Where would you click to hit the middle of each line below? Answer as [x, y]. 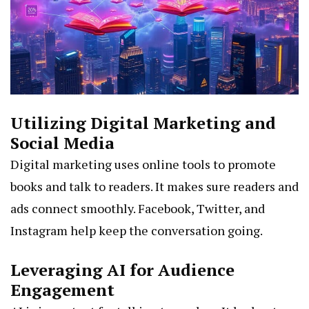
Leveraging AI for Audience [122, 270]
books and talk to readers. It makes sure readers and [154, 187]
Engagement [62, 290]
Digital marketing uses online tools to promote [143, 165]
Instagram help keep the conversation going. [137, 231]
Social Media [62, 143]
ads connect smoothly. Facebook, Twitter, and [138, 209]
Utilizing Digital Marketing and [143, 123]
